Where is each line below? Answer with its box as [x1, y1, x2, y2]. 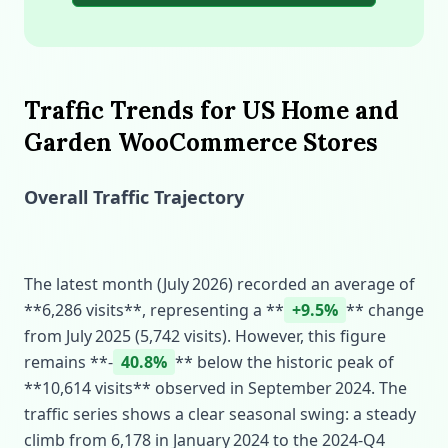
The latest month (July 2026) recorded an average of [24, 273, 415, 295]
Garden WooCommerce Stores [24, 127, 378, 158]
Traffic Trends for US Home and [24, 95, 399, 126]
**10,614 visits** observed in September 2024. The [24, 377, 407, 399]
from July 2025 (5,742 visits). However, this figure [24, 325, 386, 347]
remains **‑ [24, 351, 113, 373]
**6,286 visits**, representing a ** [24, 299, 284, 321]
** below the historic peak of [175, 351, 394, 373]
